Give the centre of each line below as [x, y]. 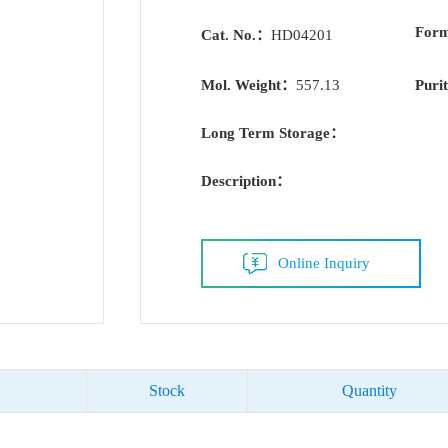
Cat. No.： [236, 34]
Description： [246, 181]
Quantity [369, 391]
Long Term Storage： [273, 133]
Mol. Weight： [248, 85]
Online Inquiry [324, 263]
